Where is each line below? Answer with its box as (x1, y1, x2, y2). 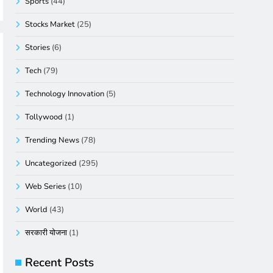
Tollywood (25, 112, 63, 122)
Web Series (25, 181, 66, 192)
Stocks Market (25, 19, 76, 30)
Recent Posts (25, 255, 94, 271)
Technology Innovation (25, 88, 105, 99)
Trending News (25, 135, 80, 146)
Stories (25, 42, 51, 53)
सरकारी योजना (25, 227, 68, 238)
